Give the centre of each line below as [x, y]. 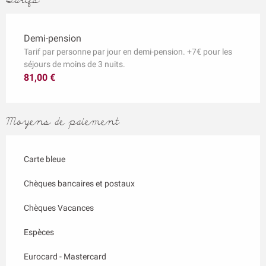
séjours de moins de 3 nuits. [75, 64]
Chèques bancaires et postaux [79, 183]
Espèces [39, 232]
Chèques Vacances [59, 208]
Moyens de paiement [63, 121]
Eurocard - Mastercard [65, 256]
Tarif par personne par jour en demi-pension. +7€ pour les [128, 51]
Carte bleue [45, 159]
